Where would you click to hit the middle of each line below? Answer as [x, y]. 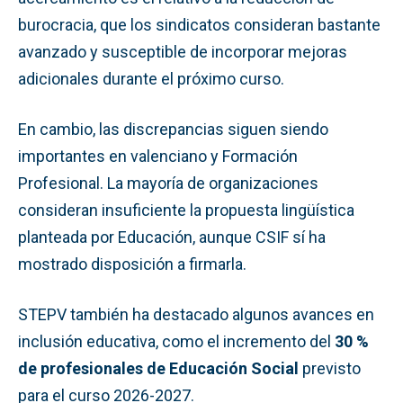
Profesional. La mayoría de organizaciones [168, 183]
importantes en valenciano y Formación [158, 156]
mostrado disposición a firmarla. [132, 264]
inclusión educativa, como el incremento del [176, 341]
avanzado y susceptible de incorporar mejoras [183, 51]
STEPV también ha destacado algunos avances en [196, 314]
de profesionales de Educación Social [158, 368]
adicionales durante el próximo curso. [151, 78]
